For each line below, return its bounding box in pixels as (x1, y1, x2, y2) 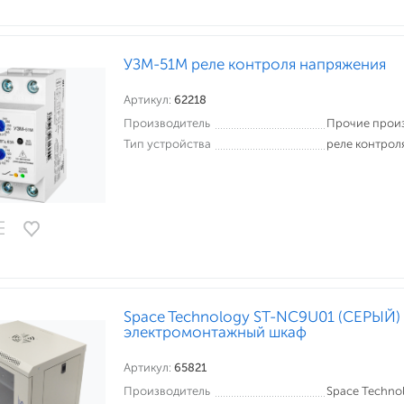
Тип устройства (124, 137, 211, 151)
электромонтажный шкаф (124, 323, 307, 341)
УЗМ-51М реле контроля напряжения (124, 55, 386, 73)
